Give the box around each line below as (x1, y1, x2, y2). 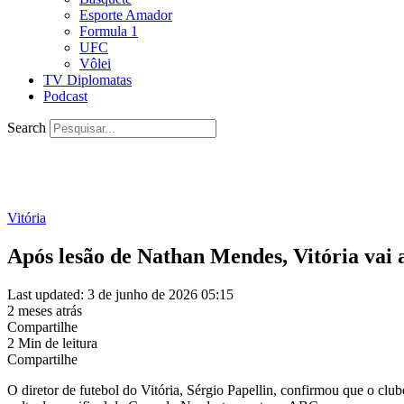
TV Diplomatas (43, 72, 132, 87)
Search (7, 120, 46, 135)
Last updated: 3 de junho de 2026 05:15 (7, 286, 234, 302)
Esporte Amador (79, 7, 172, 23)
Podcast (43, 88, 87, 104)
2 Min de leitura (7, 335, 97, 351)
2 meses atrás (7, 302, 82, 318)
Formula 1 (79, 23, 138, 39)
